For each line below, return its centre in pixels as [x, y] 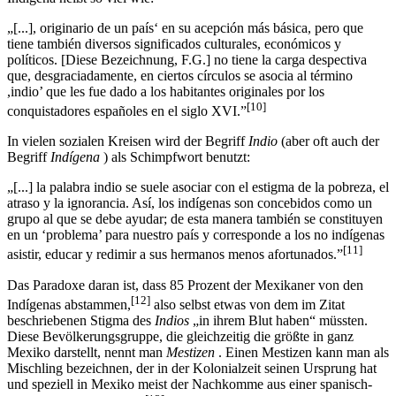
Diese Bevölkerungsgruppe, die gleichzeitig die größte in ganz [180, 353]
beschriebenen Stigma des [81, 337]
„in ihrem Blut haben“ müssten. [278, 337]
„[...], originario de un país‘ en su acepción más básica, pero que [185, 44]
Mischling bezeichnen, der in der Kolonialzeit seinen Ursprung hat [192, 385]
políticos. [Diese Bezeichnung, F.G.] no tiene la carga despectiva [187, 76]
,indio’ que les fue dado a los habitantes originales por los [166, 108]
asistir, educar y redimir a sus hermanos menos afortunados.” [175, 270]
